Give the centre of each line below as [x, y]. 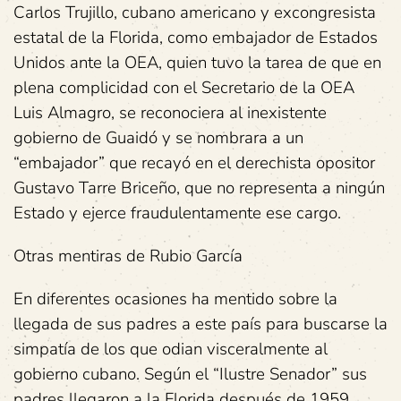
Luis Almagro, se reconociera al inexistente [170, 113]
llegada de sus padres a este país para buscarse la [200, 324]
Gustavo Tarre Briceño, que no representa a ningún [199, 188]
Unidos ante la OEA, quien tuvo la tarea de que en [197, 63]
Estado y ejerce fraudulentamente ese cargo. [177, 213]
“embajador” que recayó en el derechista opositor [194, 163]
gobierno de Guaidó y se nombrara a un [158, 138]
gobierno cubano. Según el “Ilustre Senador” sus [190, 374]
